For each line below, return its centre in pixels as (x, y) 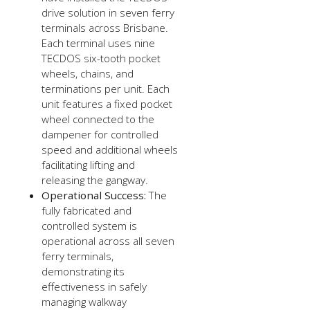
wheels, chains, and (88, 73)
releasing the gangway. (95, 180)
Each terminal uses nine (99, 43)
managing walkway (84, 301)
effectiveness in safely (94, 286)
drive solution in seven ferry (108, 12)
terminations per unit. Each (106, 88)
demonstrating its (83, 271)
